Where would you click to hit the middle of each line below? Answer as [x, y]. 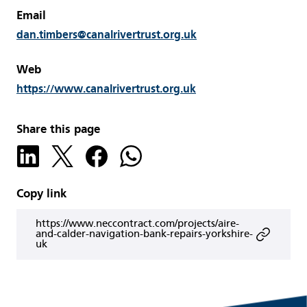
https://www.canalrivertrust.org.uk [106, 88]
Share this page [58, 129]
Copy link [41, 193]
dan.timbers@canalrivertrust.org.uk [107, 34]
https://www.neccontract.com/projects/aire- [137, 224]
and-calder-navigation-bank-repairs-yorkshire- [144, 234]
